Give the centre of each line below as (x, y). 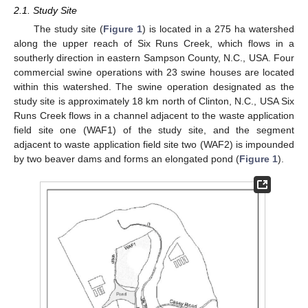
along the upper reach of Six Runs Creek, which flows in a (154, 43)
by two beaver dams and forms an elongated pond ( (126, 159)
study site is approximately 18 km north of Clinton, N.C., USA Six (154, 101)
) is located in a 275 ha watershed (218, 29)
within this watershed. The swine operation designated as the (154, 87)
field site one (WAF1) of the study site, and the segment (154, 130)
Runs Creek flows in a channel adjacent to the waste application (154, 115)
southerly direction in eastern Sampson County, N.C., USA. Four (154, 58)
